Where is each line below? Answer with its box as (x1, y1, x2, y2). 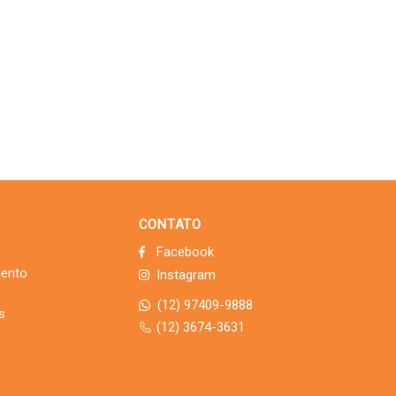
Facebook (156, 243, 214, 260)
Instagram (156, 266, 216, 283)
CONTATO (138, 217, 202, 232)
